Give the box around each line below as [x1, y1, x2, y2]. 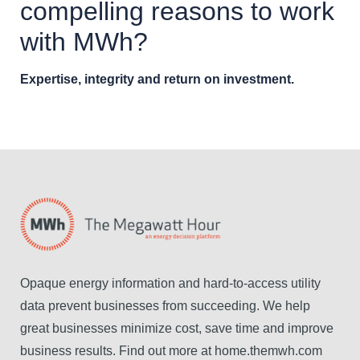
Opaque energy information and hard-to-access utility [20, 276, 321, 290]
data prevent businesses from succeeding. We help [20, 298, 310, 313]
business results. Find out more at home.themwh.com [20, 343, 322, 358]
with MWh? [20, 27, 148, 57]
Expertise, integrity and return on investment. [20, 72, 294, 87]
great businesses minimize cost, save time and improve [20, 321, 333, 335]
